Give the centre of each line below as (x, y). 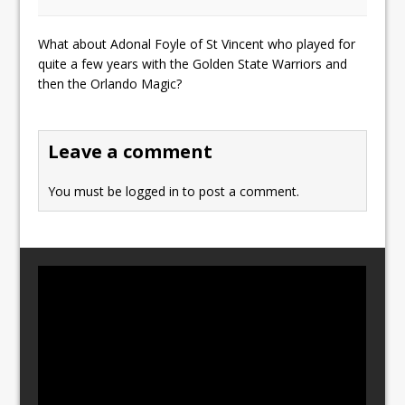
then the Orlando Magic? (110, 84)
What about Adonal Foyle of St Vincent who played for (197, 44)
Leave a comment (131, 152)
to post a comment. (240, 192)
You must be (87, 192)
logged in (153, 192)
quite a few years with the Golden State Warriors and (193, 64)
